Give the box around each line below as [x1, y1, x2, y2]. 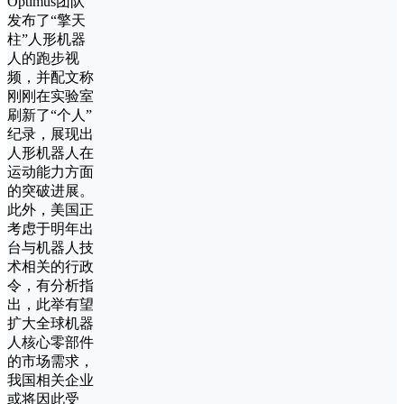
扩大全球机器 [7, 316, 94, 332]
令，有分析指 [7, 278, 94, 294]
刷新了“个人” [7, 107, 92, 124]
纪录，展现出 [7, 126, 94, 142]
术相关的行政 [7, 259, 94, 275]
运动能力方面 [7, 164, 94, 180]
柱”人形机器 [7, 32, 86, 48]
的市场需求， [7, 353, 94, 370]
